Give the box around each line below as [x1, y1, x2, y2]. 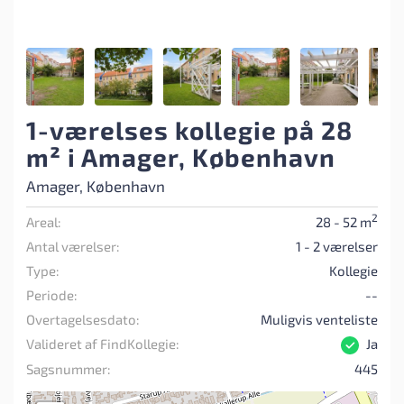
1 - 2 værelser [296, 238, 378, 254]
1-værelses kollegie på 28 [26, 115, 353, 145]
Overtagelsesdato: [26, 311, 140, 327]
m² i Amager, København [26, 142, 335, 172]
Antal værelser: [26, 238, 120, 254]
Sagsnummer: [26, 361, 111, 378]
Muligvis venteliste [261, 311, 378, 327]
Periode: [26, 287, 78, 303]
